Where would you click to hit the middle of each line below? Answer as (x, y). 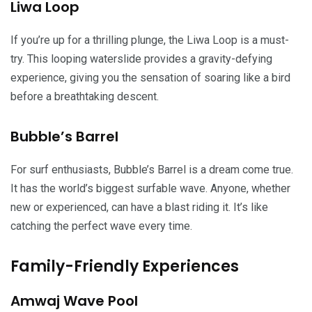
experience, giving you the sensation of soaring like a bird (150, 77)
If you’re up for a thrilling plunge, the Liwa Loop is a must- (150, 40)
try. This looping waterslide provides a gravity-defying (141, 58)
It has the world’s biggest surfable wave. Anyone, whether (150, 188)
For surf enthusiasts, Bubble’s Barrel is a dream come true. (152, 169)
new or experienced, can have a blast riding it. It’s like (139, 207)
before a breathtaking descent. (85, 96)
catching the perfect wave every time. (101, 226)
